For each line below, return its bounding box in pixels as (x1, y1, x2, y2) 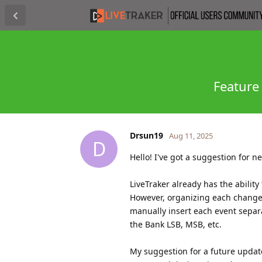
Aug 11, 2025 (169, 130, 213, 141)
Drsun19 (130, 129, 163, 141)
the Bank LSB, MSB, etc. (130, 218, 222, 230)
